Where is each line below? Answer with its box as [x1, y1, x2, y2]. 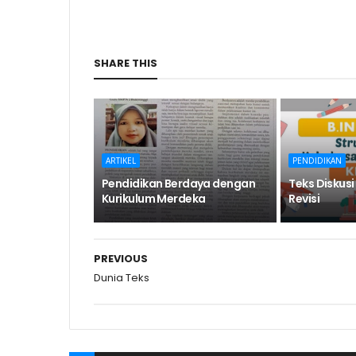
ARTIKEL [106, 155, 136, 166]
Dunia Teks [94, 270, 149, 285]
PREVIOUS [94, 251, 148, 266]
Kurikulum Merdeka [102, 191, 206, 207]
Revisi [288, 191, 320, 207]
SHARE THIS [94, 56, 157, 71]
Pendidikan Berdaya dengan [102, 176, 256, 192]
